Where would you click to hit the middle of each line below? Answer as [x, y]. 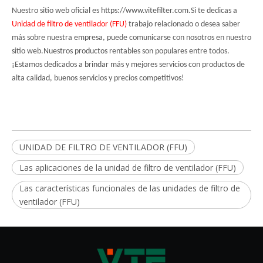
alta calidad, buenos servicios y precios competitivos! [98, 78]
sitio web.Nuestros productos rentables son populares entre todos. [121, 51]
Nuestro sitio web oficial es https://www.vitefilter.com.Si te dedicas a [124, 11]
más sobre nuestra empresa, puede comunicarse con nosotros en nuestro [131, 38]
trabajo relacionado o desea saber [183, 24]
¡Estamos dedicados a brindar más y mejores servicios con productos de [128, 65]
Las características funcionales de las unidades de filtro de [130, 188]
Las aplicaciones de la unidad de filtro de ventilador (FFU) [128, 168]
